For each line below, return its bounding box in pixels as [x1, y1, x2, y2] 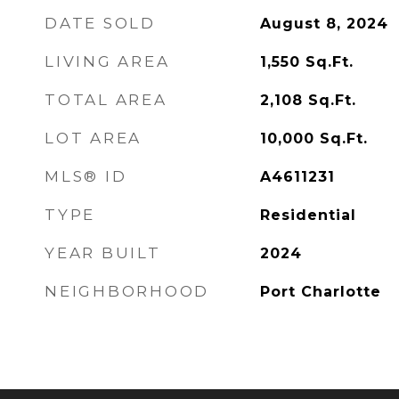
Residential [259, 207, 356, 224]
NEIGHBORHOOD [45, 282, 209, 300]
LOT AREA [45, 129, 142, 147]
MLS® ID [45, 167, 127, 185]
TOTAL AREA [45, 91, 167, 109]
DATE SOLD [45, 14, 156, 32]
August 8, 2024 [259, 15, 388, 32]
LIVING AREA [45, 53, 170, 70]
